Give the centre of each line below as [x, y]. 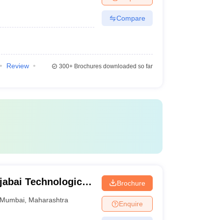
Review [17, 66]
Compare [131, 18]
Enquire [131, 204]
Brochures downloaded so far [112, 66]
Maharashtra [49, 200]
